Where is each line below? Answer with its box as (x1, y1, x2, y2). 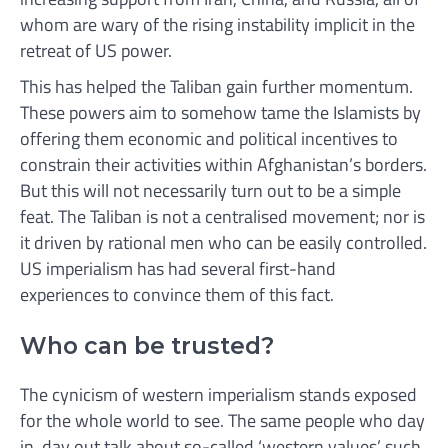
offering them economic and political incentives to (20, 125, 398, 153)
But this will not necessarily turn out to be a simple (20, 177, 401, 205)
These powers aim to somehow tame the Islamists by (20, 99, 421, 127)
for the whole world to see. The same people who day (20, 406, 425, 434)
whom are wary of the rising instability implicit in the (20, 11, 415, 39)
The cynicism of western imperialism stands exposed (20, 380, 417, 408)
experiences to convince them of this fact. (20, 281, 334, 309)
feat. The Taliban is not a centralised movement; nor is (20, 203, 425, 231)
